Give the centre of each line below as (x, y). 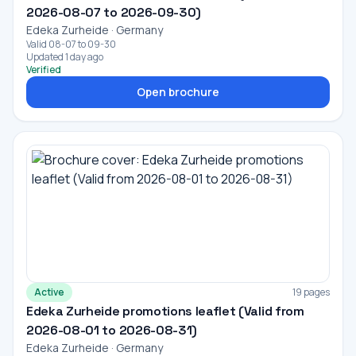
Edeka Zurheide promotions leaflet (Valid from (165, 311)
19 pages (311, 292)
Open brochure (178, 92)
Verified (44, 70)
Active (49, 292)
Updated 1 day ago (65, 57)
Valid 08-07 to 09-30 (71, 44)
